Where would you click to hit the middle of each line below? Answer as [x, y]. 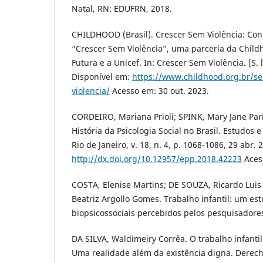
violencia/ [91, 91]
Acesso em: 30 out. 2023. [159, 91]
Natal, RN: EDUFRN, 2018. [122, 9]
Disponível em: [102, 77]
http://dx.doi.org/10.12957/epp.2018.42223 [157, 159]
